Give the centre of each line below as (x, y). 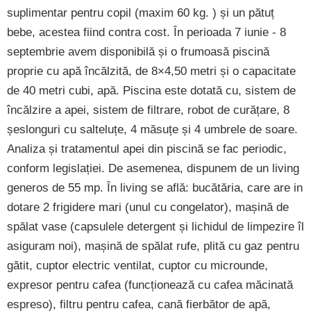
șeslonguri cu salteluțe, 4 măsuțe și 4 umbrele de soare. (152, 129)
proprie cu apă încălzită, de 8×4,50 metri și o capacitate (151, 71)
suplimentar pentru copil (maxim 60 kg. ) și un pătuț (141, 12)
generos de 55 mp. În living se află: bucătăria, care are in (155, 187)
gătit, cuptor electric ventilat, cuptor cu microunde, (137, 265)
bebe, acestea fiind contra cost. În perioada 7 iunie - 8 (146, 32)
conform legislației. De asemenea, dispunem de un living (153, 168)
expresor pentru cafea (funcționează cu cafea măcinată (150, 285)
